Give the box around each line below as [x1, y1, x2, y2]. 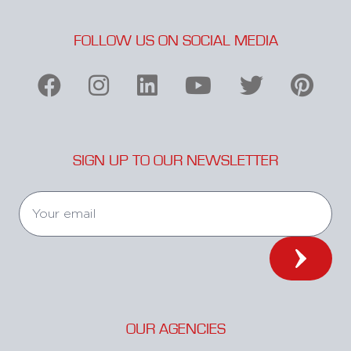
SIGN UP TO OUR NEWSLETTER [73, 153, 278, 169]
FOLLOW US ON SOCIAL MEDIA [73, 33, 278, 49]
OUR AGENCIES [125, 321, 226, 338]
